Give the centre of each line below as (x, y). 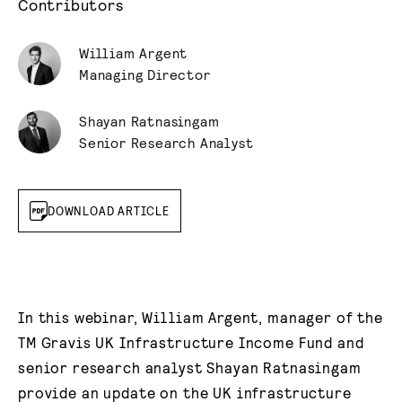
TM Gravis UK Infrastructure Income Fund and (191, 342)
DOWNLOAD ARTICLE (109, 210)
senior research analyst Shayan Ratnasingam (190, 367)
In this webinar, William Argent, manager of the (201, 317)
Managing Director (145, 74)
